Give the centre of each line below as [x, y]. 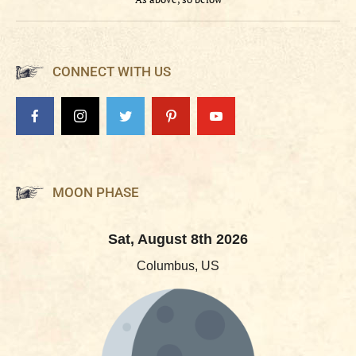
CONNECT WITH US [112, 72]
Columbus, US [178, 266]
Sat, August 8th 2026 [178, 240]
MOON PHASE [96, 193]
